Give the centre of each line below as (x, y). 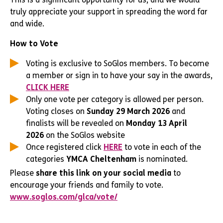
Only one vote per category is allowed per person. (115, 99)
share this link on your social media (104, 173)
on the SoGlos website (84, 135)
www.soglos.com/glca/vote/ (64, 197)
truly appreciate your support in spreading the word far (109, 12)
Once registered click (65, 147)
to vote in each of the (162, 147)
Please (23, 173)
